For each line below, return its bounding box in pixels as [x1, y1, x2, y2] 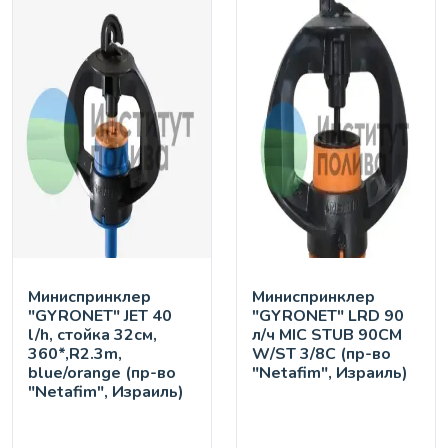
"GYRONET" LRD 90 [252, 305, 404, 328]
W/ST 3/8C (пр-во [252, 343, 391, 366]
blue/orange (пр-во [28, 362, 176, 385]
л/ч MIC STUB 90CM [252, 324, 402, 347]
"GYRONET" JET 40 [28, 305, 172, 328]
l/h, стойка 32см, [28, 324, 157, 347]
